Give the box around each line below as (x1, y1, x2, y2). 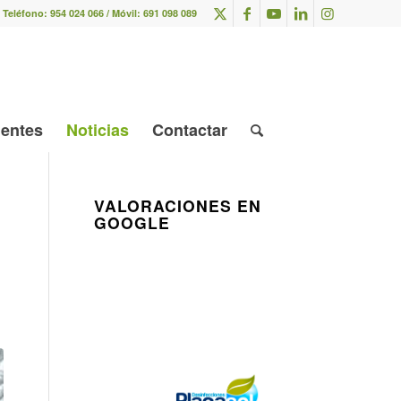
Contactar (151, 118, 227, 141)
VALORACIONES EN (94, 194, 262, 217)
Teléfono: (3, 6, 50, 20)
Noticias (65, 118, 129, 141)
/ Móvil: (104, 6, 143, 20)
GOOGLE (94, 211, 171, 234)
